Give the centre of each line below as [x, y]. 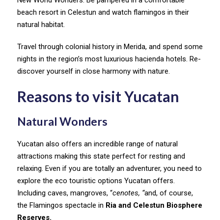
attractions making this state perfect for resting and [101, 156]
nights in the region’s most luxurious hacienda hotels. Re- [109, 59]
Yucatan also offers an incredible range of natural [97, 144]
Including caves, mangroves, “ [65, 193]
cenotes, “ [128, 193]
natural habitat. [41, 24]
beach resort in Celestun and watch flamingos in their [103, 12]
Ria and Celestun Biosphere [154, 205]
